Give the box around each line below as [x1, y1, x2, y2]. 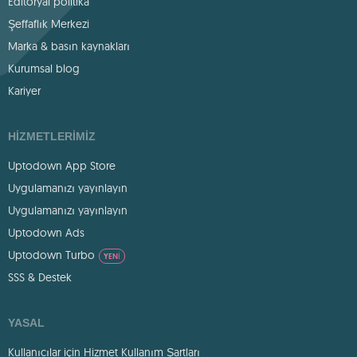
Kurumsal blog [8, 61, 80, 76]
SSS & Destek [8, 270, 72, 284]
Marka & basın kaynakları [8, 39, 130, 53]
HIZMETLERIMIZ [8, 130, 96, 143]
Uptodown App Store [8, 159, 116, 173]
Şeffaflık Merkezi [8, 17, 89, 31]
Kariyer [8, 84, 41, 98]
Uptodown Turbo [8, 248, 95, 262]
